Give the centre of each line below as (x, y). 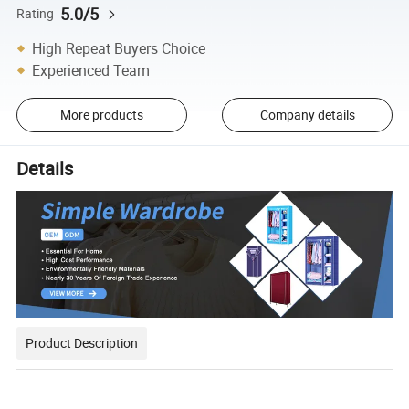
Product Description (82, 343)
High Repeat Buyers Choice (119, 48)
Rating (36, 13)
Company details (307, 115)
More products (101, 115)
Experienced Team (91, 70)
